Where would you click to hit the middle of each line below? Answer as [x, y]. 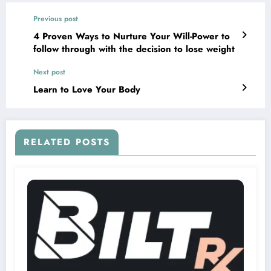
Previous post [56, 18]
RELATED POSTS [67, 142]
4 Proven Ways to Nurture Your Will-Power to [132, 36]
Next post [49, 72]
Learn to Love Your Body [87, 89]
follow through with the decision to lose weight [134, 49]
